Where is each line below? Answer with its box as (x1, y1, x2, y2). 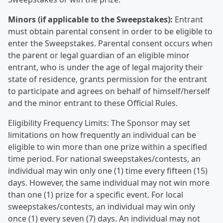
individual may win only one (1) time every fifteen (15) (8, 165, 208, 176)
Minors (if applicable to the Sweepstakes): (8, 14, 175, 25)
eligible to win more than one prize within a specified (8, 141, 207, 152)
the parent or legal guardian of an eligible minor (8, 50, 190, 61)
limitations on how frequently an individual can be (8, 129, 196, 140)
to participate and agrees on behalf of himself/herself (8, 86, 210, 97)
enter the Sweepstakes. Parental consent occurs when (8, 38, 213, 49)
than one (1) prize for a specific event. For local (8, 189, 183, 200)
